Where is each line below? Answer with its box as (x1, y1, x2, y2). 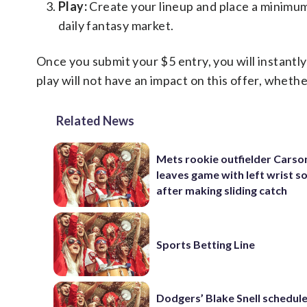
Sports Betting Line (156, 237, 256, 251)
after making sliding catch (156, 184, 288, 197)
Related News (56, 113, 134, 128)
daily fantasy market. (58, 18, 174, 33)
